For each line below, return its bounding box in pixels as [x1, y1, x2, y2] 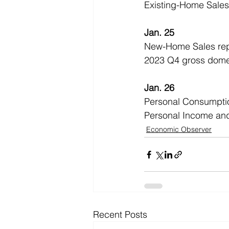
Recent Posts [93, 209, 147, 221]
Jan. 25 [144, 27, 174, 39]
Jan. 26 [144, 82, 174, 94]
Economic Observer [146, 125, 212, 134]
